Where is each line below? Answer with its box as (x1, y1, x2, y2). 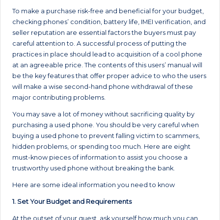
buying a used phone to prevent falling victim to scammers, (12, 132, 200, 139)
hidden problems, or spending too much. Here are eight (12, 143, 191, 150)
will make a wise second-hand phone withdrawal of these (12, 83, 193, 90)
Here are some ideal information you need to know (12, 181, 176, 189)
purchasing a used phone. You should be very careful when (12, 121, 199, 129)
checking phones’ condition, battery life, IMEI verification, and (12, 18, 206, 26)
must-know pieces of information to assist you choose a (12, 154, 188, 161)
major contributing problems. (12, 94, 106, 101)
